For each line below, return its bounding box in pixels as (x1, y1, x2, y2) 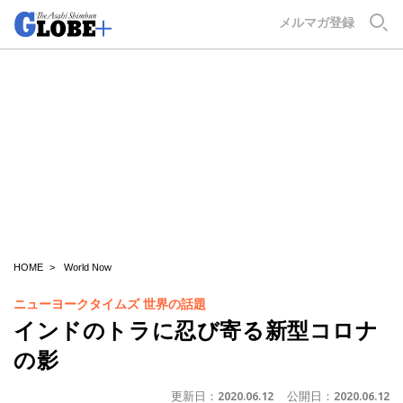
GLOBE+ (219, 12, 276, 27)
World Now (64, 262, 112, 273)
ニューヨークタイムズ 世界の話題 (13, 297, 206, 311)
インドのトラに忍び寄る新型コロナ (13, 318, 379, 343)
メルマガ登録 (279, 15, 354, 30)
